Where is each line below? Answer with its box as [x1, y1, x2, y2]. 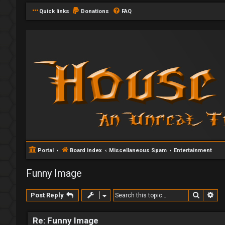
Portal [38, 147, 54, 154]
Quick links [39, 8, 69, 15]
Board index [70, 147, 102, 154]
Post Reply [31, 191, 64, 199]
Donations [81, 8, 109, 15]
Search [200, 191, 223, 198]
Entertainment [174, 147, 212, 154]
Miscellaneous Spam [109, 147, 167, 154]
